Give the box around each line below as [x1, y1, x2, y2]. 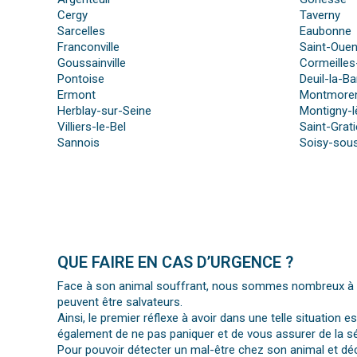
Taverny [299, 8, 340, 23]
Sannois [57, 135, 100, 151]
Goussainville [57, 56, 126, 71]
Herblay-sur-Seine [57, 104, 151, 119]
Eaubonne [299, 24, 351, 39]
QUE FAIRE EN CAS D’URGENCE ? [57, 253, 293, 273]
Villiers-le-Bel [57, 120, 126, 135]
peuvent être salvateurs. [57, 295, 182, 310]
